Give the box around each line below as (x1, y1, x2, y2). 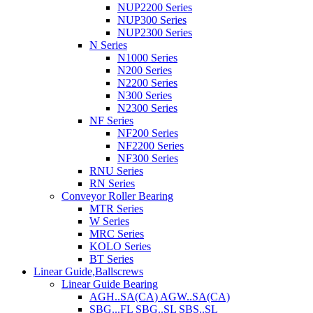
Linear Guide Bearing (61, 278, 158, 291)
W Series (89, 215, 129, 228)
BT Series (89, 253, 133, 265)
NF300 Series (117, 152, 178, 165)
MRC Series (89, 228, 144, 240)
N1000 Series (117, 52, 177, 64)
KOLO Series (89, 240, 151, 253)
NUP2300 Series (117, 27, 192, 39)
